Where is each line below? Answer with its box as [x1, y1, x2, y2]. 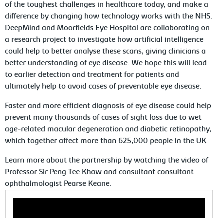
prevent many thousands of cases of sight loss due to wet [5, 114, 202, 122]
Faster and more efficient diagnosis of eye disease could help [5, 102, 212, 110]
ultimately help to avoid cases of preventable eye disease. [5, 83, 202, 91]
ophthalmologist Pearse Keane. [5, 180, 114, 188]
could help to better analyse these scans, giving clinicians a [5, 48, 206, 55]
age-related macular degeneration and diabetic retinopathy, [5, 126, 212, 133]
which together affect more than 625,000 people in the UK [5, 137, 207, 145]
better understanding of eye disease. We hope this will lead [5, 59, 207, 67]
